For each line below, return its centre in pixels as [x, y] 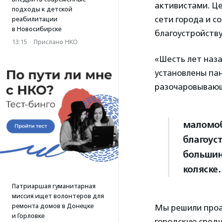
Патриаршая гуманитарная [54, 186]
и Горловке [28, 216]
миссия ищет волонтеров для [58, 196]
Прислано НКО [56, 42]
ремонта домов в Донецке [53, 206]
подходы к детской [42, 9]
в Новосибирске [37, 29]
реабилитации [35, 19]
